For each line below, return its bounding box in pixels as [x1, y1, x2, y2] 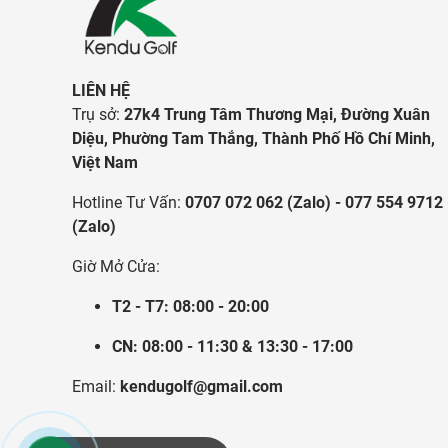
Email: [72, 376, 116, 396]
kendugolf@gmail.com [116, 376, 283, 396]
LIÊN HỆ [72, 80, 130, 100]
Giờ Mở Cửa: [72, 256, 160, 276]
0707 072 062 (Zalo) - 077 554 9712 [181, 192, 443, 212]
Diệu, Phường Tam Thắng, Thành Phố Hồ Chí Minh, [72, 128, 435, 148]
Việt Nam [72, 152, 138, 172]
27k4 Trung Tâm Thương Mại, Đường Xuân [124, 104, 430, 124]
